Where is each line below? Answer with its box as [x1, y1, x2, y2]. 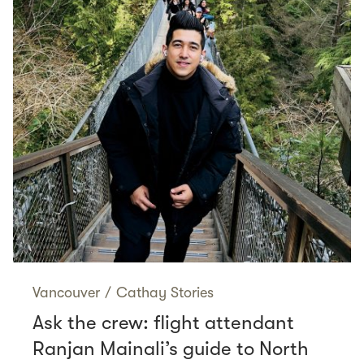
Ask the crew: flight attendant [32, 310, 294, 334]
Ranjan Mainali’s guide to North [32, 336, 309, 360]
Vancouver [32, 284, 100, 301]
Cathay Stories [116, 284, 214, 301]
